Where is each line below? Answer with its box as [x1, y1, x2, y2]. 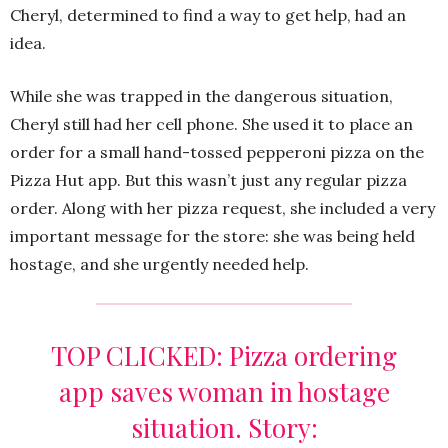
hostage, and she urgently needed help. [10, 253, 309, 274]
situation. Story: [130, 409, 318, 445]
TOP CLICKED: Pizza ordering [51, 337, 397, 373]
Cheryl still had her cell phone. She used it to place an [10, 113, 413, 134]
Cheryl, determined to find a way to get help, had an [10, 4, 406, 25]
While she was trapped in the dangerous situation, [10, 85, 393, 106]
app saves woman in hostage [58, 373, 390, 409]
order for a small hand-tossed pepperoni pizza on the [10, 141, 424, 162]
